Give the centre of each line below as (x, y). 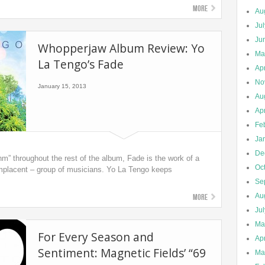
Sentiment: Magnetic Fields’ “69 (122, 253)
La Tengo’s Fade (81, 64)
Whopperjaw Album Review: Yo (121, 48)
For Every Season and (96, 237)
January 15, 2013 (62, 86)
